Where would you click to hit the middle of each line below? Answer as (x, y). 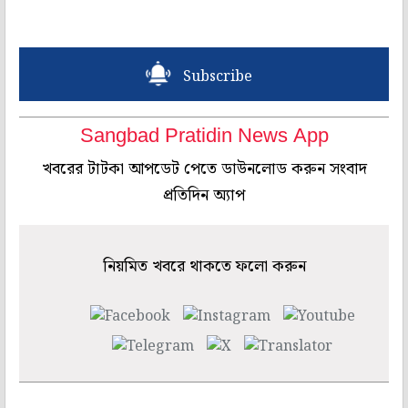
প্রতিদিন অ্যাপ (204, 196)
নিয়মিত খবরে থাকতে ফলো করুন (204, 267)
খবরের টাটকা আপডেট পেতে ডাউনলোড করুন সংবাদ (204, 169)
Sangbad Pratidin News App (204, 138)
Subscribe (218, 77)
